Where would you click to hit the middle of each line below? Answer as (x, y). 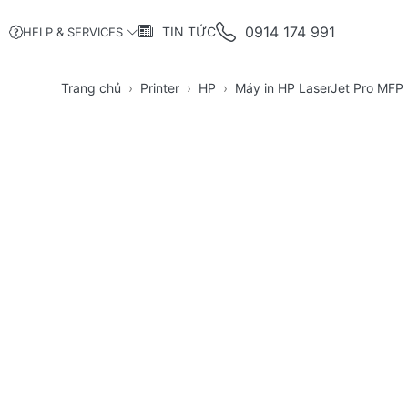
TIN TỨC (189, 32)
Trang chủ (91, 88)
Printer (160, 88)
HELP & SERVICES (73, 32)
